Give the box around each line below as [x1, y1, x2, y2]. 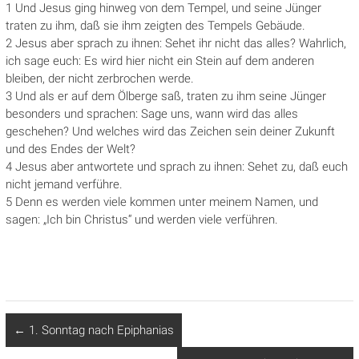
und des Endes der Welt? [5, 142, 135, 157]
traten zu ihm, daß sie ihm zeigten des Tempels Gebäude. [5, 18, 305, 34]
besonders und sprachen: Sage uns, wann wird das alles [5, 107, 298, 122]
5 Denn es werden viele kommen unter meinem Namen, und [5, 195, 318, 210]
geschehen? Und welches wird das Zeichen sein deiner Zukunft [5, 124, 335, 139]
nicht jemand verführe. [5, 177, 123, 192]
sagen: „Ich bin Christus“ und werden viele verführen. [5, 212, 278, 228]
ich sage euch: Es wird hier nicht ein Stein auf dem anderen [5, 54, 314, 69]
